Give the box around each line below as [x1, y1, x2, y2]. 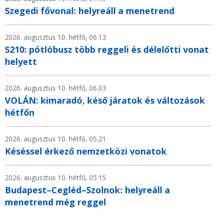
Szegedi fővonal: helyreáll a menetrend [5, 4, 174, 16]
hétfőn [5, 106, 34, 118]
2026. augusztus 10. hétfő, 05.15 [5, 172, 106, 182]
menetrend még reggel [5, 196, 106, 208]
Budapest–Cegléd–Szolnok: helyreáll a [5, 184, 170, 196]
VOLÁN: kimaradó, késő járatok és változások [5, 94, 205, 106]
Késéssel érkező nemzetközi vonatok [5, 145, 167, 157]
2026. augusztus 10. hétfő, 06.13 [5, 32, 106, 42]
